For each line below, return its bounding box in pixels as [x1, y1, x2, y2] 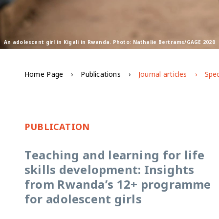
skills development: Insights [24, 161, 195, 177]
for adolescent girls [24, 190, 142, 207]
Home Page [24, 69, 64, 79]
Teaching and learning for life [24, 146, 205, 163]
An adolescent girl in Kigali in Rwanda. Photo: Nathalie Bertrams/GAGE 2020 [4, 38, 215, 45]
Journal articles [138, 69, 187, 79]
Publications [81, 69, 121, 79]
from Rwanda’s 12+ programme [24, 175, 211, 192]
